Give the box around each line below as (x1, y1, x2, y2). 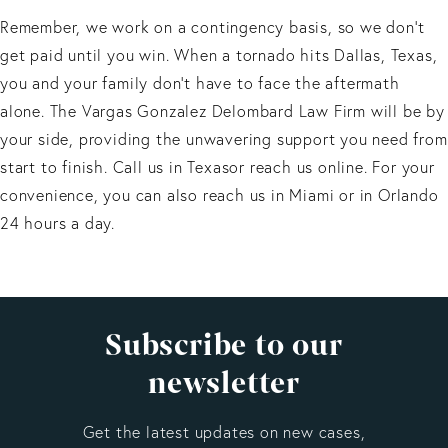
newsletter (147, 362, 300, 404)
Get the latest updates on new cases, (82, 421, 366, 442)
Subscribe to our (105, 324, 343, 366)
